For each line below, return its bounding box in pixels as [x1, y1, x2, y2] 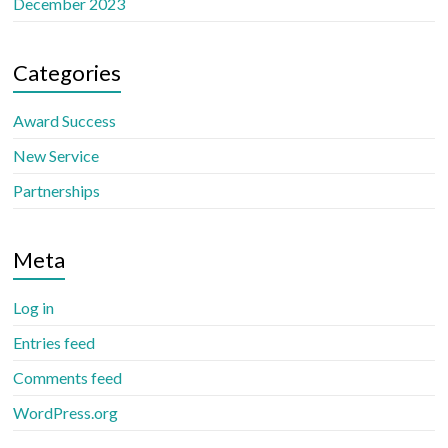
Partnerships [13, 181, 101, 200]
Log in [13, 298, 55, 317]
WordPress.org [13, 403, 119, 422]
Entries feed [13, 333, 96, 352]
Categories [13, 59, 122, 86]
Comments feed [13, 368, 123, 387]
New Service [13, 146, 100, 165]
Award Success [13, 111, 117, 130]
